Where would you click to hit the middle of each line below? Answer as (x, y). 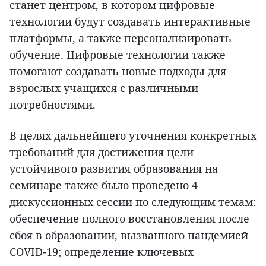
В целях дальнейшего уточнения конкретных (133, 136)
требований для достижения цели (102, 152)
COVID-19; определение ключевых (102, 252)
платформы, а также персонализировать (121, 38)
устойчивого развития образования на (114, 169)
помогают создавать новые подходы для (118, 72)
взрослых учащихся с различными (104, 88)
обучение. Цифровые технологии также (118, 55)
